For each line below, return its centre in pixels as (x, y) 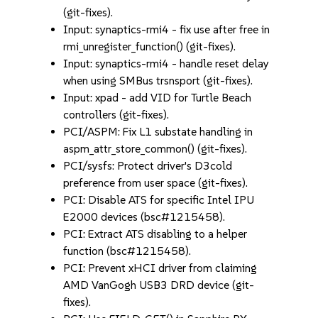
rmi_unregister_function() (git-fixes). (150, 46)
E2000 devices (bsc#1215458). (144, 217)
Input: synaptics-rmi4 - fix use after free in (167, 29)
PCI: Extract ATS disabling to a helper (155, 234)
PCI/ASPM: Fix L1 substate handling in (158, 132)
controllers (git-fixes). (116, 115)
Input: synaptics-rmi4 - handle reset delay (166, 64)
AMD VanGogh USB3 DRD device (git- (159, 285)
